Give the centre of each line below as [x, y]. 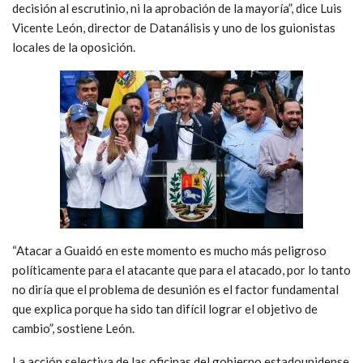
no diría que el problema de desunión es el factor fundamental [175, 290]
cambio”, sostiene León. [73, 329]
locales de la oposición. [74, 47]
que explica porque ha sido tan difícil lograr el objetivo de [165, 309]
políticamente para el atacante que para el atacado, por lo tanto [181, 270]
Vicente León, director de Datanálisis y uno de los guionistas [174, 28]
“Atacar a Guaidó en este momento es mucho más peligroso [169, 251]
